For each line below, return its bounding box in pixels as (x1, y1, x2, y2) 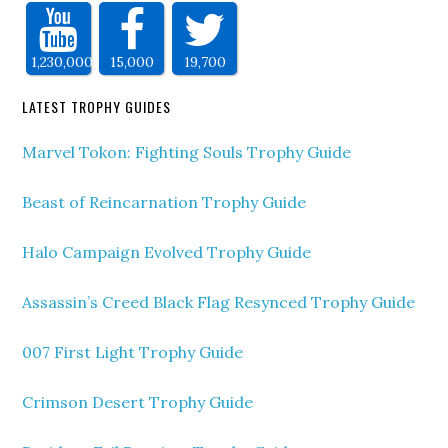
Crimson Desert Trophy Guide (22, 392, 254, 412)
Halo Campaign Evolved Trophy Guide (22, 242, 312, 262)
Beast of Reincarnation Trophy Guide (22, 192, 307, 212)
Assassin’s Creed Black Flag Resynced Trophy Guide (22, 292, 416, 312)
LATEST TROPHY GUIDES (22, 96, 172, 117)
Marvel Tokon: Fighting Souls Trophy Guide (22, 142, 352, 162)
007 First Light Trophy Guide (22, 342, 244, 362)
